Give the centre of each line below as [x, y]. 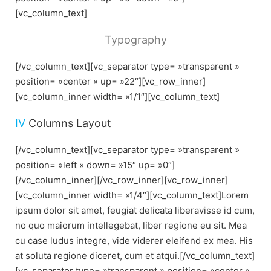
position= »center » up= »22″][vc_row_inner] [110, 82]
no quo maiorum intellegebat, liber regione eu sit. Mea [131, 226]
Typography [135, 40]
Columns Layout [68, 123]
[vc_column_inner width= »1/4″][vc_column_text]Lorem [132, 195]
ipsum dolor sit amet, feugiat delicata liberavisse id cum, [135, 211]
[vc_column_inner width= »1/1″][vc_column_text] [117, 97]
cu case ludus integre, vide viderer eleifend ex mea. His [134, 241]
